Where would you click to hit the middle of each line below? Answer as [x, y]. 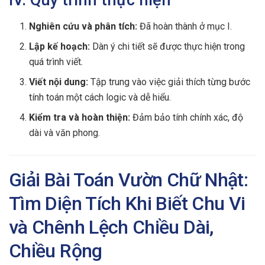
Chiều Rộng [56, 251]
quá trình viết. [56, 62]
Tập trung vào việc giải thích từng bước [169, 82]
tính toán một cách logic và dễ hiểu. [100, 97]
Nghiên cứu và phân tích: [83, 26]
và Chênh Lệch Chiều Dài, [111, 227]
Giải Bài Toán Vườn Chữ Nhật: [129, 180]
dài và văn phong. [65, 132]
